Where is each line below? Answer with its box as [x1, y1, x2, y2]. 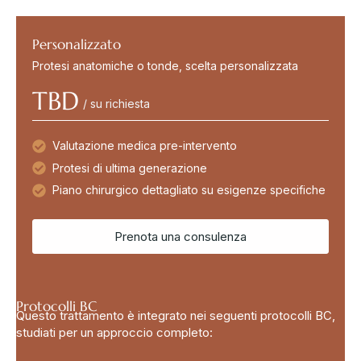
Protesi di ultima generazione [52, 160, 207, 175]
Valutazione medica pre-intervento [52, 139, 237, 153]
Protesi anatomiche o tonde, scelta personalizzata [32, 59, 298, 73]
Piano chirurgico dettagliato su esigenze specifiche [52, 183, 326, 197]
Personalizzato [32, 35, 121, 54]
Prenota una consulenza [114, 228, 247, 244]
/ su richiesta [83, 97, 150, 111]
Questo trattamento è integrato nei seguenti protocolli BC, [16, 307, 335, 323]
